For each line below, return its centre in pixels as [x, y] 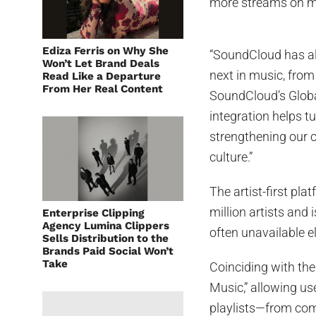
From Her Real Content [104, 89]
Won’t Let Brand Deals [101, 63]
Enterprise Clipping [93, 213]
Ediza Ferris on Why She [105, 51]
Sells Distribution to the [105, 238]
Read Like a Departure [102, 76]
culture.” [231, 157]
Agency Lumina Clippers [106, 226]
